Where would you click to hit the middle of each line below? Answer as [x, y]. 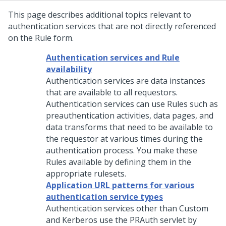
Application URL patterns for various [120, 185]
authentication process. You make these [122, 150]
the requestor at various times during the [124, 139]
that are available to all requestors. [112, 92]
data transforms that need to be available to [129, 127]
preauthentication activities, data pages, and [130, 116]
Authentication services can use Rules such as [132, 104]
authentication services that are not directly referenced [112, 26]
